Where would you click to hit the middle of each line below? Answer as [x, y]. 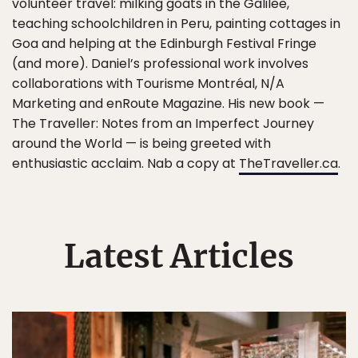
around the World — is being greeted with [141, 143]
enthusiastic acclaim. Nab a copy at [125, 163]
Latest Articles [179, 257]
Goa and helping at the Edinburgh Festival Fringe [164, 44]
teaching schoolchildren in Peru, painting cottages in [176, 24]
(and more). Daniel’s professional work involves [160, 64]
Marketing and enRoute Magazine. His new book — [168, 103]
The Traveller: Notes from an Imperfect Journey [163, 123]
